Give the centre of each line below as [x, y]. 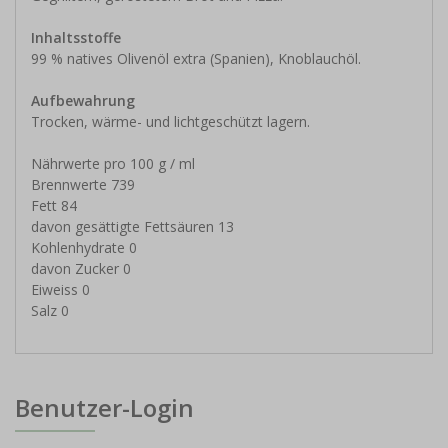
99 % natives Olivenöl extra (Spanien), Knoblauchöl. [196, 59]
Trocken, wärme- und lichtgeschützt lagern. [170, 122]
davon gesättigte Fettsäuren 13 [132, 227]
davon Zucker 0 [81, 269]
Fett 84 [54, 206]
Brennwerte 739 [83, 185]
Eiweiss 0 [60, 290]
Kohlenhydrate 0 [84, 248]
